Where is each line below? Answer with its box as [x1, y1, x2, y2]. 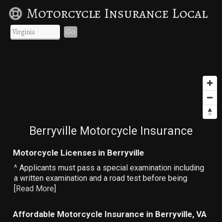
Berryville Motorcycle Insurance [29, 124, 193, 138]
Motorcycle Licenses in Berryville [13, 147, 145, 158]
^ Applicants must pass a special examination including [14, 163, 205, 172]
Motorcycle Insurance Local [26, 3, 208, 23]
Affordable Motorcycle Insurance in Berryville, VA [13, 209, 207, 219]
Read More [16, 183, 55, 193]
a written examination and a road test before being [14, 173, 188, 183]
